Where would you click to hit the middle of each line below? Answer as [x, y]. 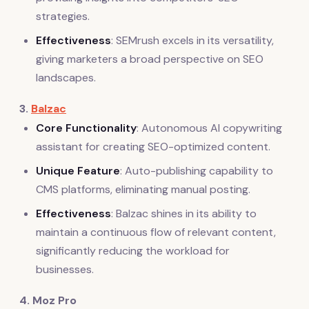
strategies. [63, 17]
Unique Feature [78, 171]
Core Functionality [86, 128]
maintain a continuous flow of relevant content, [156, 232]
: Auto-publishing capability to [197, 171]
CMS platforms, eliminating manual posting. [143, 190]
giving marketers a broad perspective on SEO [150, 59]
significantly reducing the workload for [133, 251]
